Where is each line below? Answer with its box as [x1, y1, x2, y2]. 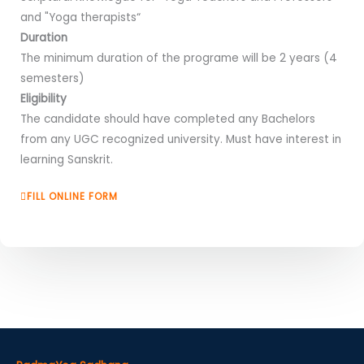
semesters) [20, 71, 84, 86]
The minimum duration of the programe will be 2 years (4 [20, 50, 337, 66]
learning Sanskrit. [20, 152, 113, 167]
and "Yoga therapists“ [20, 10, 141, 25]
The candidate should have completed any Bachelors [20, 111, 315, 127]
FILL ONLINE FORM [27, 190, 118, 203]
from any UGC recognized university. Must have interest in [20, 132, 341, 147]
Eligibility [20, 91, 67, 106]
